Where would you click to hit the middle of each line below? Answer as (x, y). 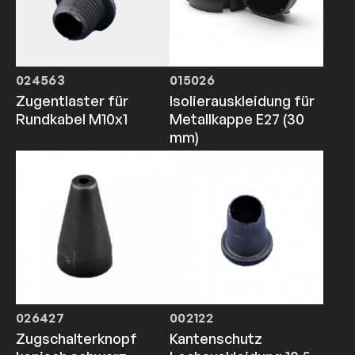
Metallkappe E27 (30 (237, 118)
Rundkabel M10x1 (72, 118)
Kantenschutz (216, 338)
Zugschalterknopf (76, 338)
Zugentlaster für (72, 100)
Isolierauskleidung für (242, 100)
